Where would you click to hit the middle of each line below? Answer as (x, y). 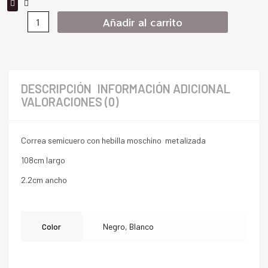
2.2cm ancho (44, 180)
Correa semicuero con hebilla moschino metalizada (113, 140)
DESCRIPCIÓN (56, 89)
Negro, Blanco (128, 226)
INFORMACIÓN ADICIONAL (164, 89)
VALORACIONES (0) (70, 102)
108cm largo (43, 160)
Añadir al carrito (143, 22)
